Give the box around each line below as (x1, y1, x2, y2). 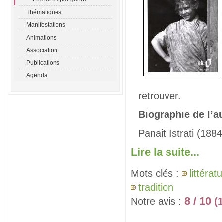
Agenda (26, 72, 48, 79)
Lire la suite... (131, 146, 199, 158)
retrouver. (138, 90, 181, 101)
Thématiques (26, 8, 61, 15)
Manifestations (26, 21, 65, 28)
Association (26, 47, 57, 54)
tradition (138, 182, 173, 193)
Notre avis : (131, 196, 184, 207)
